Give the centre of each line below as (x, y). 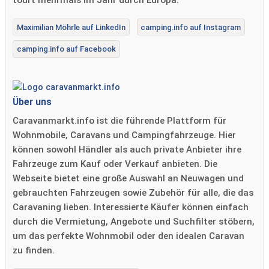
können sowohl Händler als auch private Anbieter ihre (127, 149)
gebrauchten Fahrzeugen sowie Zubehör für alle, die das (133, 192)
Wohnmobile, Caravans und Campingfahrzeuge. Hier (124, 135)
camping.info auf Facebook (66, 49)
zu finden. (34, 250)
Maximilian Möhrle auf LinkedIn (71, 27)
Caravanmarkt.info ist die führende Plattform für (119, 120)
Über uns (32, 102)
